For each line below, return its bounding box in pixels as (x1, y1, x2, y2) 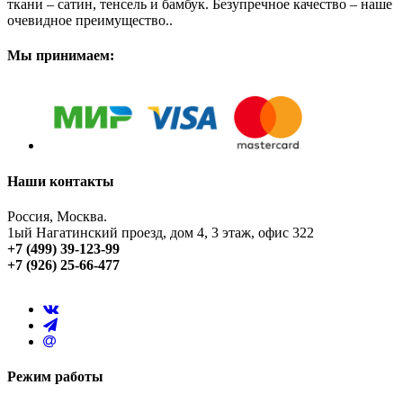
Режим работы (7, 369, 103, 385)
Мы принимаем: (7, 47, 114, 63)
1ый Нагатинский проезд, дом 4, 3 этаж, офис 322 (7, 224, 314, 240)
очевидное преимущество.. (7, 12, 173, 28)
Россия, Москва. (7, 208, 107, 224)
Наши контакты (7, 173, 114, 189)
